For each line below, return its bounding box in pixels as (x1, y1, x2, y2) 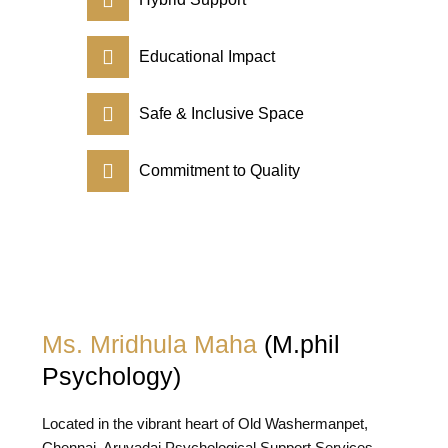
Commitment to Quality (139, 162, 301, 179)
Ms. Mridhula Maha (42, 330, 265, 358)
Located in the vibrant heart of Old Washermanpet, (42, 415, 369, 432)
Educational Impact (139, 48, 276, 65)
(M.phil (264, 330, 341, 358)
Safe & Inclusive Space (139, 105, 305, 122)
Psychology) (42, 362, 182, 390)
